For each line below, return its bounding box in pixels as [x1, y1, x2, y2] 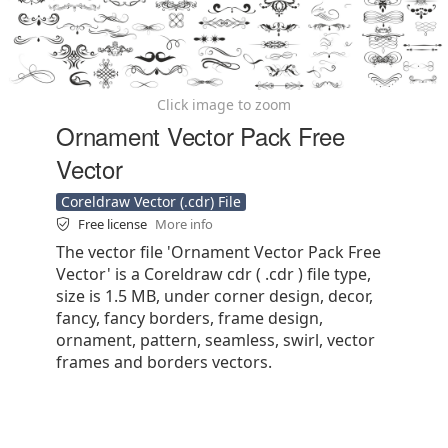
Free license [78, 215, 150, 233]
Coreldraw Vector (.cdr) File [61, 192, 241, 211]
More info [155, 215, 213, 233]
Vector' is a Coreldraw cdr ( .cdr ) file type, [56, 263, 371, 285]
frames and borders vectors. [56, 351, 272, 373]
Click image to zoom [157, 95, 291, 114]
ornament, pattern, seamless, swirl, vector [56, 329, 375, 351]
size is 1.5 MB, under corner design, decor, [56, 285, 373, 307]
